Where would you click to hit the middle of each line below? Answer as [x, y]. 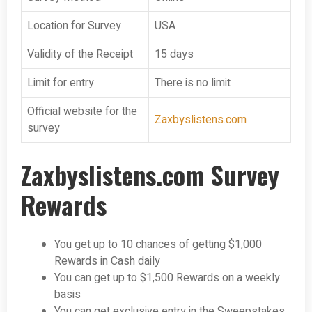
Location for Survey [74, 26]
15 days [174, 55]
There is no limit [193, 83]
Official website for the [82, 112]
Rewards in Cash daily [107, 262]
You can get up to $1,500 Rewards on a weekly [167, 278]
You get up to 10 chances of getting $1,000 [158, 245]
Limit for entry [61, 83]
